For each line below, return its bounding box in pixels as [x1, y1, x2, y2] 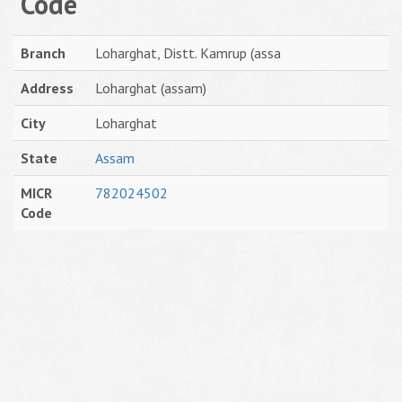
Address [21, 79, 74, 97]
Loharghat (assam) [95, 79, 206, 97]
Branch [21, 44, 66, 62]
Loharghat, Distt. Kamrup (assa [95, 44, 281, 62]
